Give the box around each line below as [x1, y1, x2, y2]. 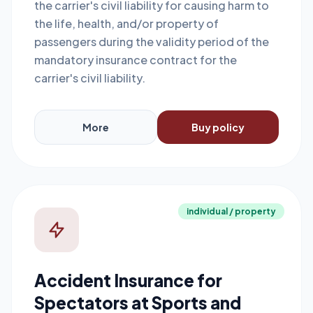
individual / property [187, 206, 276, 217]
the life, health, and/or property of [34, 16, 219, 31]
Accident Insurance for [34, 270, 222, 291]
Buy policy [191, 121, 245, 133]
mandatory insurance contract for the [34, 52, 237, 67]
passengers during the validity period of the [34, 34, 269, 49]
